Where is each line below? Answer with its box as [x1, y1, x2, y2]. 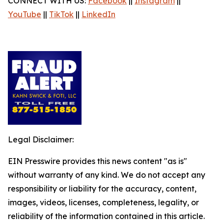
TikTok [49, 9, 74, 19]
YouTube [8, 9, 41, 19]
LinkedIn [82, 9, 115, 19]
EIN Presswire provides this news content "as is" [8, 156, 187, 166]
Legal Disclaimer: [8, 135, 74, 144]
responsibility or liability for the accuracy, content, [8, 184, 196, 193]
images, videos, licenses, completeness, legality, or [8, 197, 199, 207]
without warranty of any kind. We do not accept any [8, 170, 205, 180]
